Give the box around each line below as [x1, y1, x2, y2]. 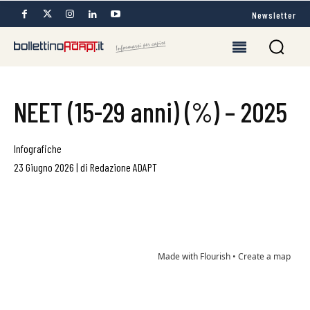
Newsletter [252, 8, 296, 21]
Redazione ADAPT [90, 161, 157, 174]
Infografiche [14, 142, 62, 155]
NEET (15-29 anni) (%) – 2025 [14, 95, 287, 128]
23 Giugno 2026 [14, 161, 74, 174]
